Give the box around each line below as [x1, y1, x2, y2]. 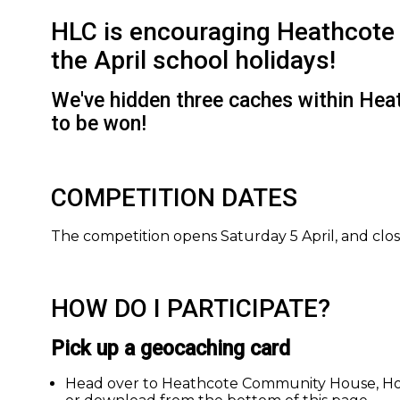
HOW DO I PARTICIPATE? [51, 293, 330, 323]
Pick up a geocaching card [51, 336, 290, 361]
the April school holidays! [51, 45, 336, 75]
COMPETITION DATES [51, 182, 297, 212]
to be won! [51, 111, 146, 136]
